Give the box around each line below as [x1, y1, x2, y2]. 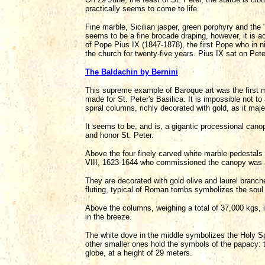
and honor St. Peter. [85, 131, 154, 140]
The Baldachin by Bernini [85, 67, 178, 76]
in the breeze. [85, 212, 132, 221]
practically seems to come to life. [85, 4, 199, 13]
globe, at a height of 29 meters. [85, 248, 192, 257]
